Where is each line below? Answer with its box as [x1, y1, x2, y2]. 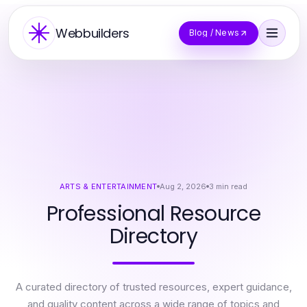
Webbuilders [56, 24, 130, 42]
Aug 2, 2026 [160, 182, 207, 191]
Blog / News [188, 27, 239, 38]
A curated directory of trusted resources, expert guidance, [15, 280, 292, 293]
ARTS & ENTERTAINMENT [59, 182, 158, 191]
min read [216, 182, 248, 191]
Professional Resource [46, 199, 261, 228]
